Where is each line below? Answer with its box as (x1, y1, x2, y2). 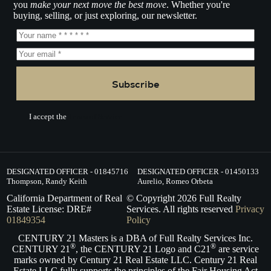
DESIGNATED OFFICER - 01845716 (6, 167, 128, 177)
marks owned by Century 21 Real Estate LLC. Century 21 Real (14, 255, 257, 266)
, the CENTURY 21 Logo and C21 (76, 244, 211, 255)
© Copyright (126, 192, 177, 203)
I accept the (28, 112, 67, 122)
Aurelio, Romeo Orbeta (137, 177, 213, 186)
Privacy (235, 203, 264, 214)
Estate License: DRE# (6, 203, 91, 214)
